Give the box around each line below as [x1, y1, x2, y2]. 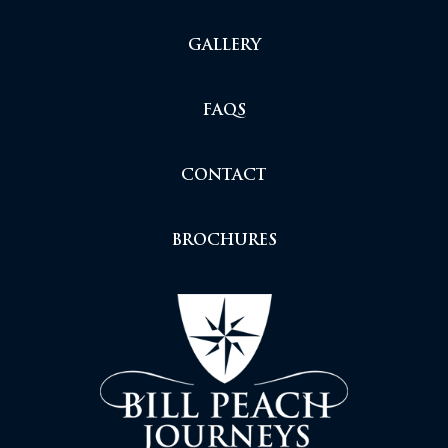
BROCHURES [171, 234, 277, 250]
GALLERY [187, 39, 261, 55]
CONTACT [181, 169, 267, 185]
